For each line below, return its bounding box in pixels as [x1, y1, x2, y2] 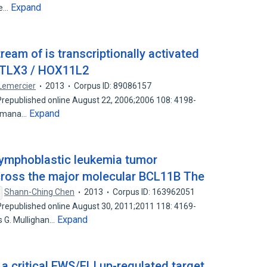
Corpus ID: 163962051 [113, 187, 195, 197]
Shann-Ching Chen [4, 187, 75, 197]
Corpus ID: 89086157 [74, 81, 152, 91]
